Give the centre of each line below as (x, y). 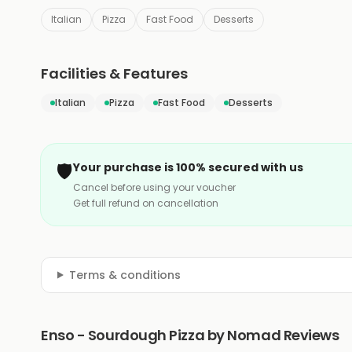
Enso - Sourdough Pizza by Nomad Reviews (190, 335)
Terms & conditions (125, 275)
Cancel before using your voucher (154, 187)
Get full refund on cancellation (146, 203)
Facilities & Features (114, 73)
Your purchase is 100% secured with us (188, 167)
